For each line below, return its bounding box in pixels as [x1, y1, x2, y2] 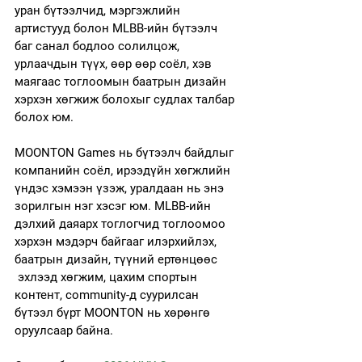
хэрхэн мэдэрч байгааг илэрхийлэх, [15, 234, 220, 249]
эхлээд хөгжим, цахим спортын [15, 269, 200, 284]
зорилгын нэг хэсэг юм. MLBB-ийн [15, 198, 214, 213]
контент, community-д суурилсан [15, 287, 202, 302]
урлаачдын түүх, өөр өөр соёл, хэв [15, 56, 215, 71]
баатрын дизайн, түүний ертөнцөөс [15, 251, 221, 267]
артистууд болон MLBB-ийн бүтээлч [15, 20, 221, 36]
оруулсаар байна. [15, 322, 113, 338]
